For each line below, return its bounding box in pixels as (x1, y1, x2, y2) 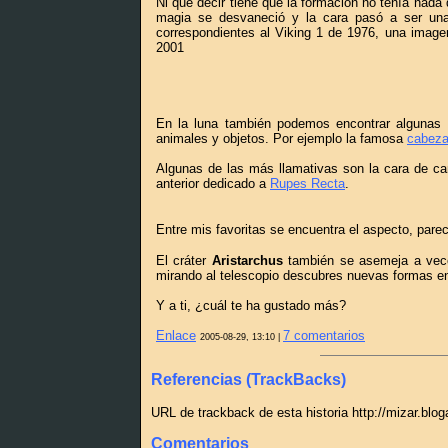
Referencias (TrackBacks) (151, 371, 346, 389)
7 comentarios (283, 328, 365, 344)
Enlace (156, 328, 196, 344)
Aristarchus (211, 253, 283, 269)
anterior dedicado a (156, 176, 270, 192)
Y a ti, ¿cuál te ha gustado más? (156, 298, 346, 314)
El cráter (156, 253, 212, 269)
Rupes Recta (270, 176, 345, 192)
